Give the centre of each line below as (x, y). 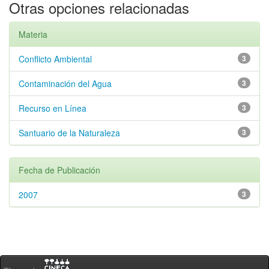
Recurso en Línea (53, 108)
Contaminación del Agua (65, 83)
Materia (33, 34)
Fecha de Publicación (59, 170)
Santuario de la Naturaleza (69, 133)
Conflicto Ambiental (55, 59)
